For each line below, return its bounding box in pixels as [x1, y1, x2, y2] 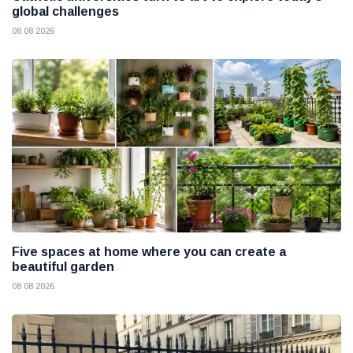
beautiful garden [12, 259, 114, 273]
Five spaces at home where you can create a [12, 244, 286, 258]
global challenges [12, 5, 119, 19]
